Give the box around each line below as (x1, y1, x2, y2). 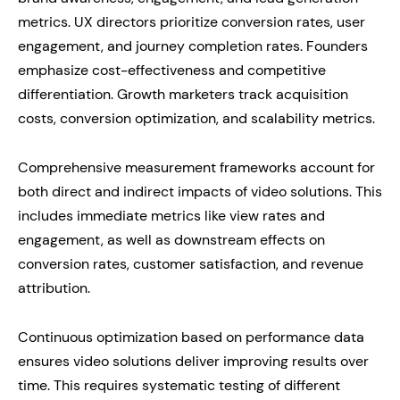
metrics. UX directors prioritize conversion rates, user (18, 12, 365, 31)
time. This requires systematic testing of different (18, 375, 340, 395)
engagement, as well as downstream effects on (18, 229, 325, 249)
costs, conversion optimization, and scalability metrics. (18, 108, 375, 128)
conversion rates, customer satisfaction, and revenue (18, 254, 363, 273)
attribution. (18, 278, 90, 297)
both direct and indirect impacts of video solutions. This (18, 181, 382, 201)
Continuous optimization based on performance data (18, 327, 364, 346)
